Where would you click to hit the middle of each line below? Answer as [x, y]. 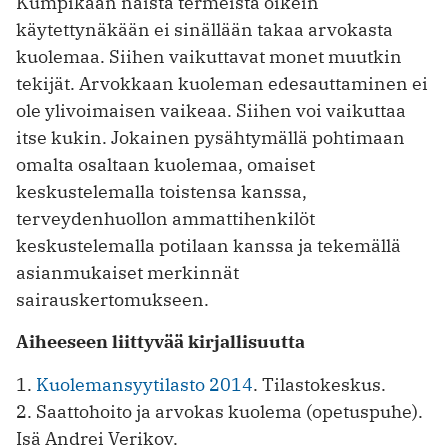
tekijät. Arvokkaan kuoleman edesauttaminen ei [222, 83]
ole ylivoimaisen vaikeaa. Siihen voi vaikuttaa [211, 110]
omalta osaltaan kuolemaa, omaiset [165, 164]
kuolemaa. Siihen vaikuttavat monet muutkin [209, 56]
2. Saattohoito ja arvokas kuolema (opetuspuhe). [219, 412]
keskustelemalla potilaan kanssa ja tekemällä [208, 245]
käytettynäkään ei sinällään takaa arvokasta [204, 29]
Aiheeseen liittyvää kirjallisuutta [160, 342]
